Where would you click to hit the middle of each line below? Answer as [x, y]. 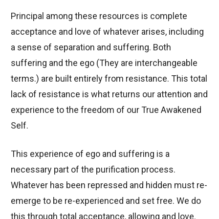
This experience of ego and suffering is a [90, 153]
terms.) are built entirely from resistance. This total [109, 78]
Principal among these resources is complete [99, 16]
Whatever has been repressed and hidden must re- [109, 185]
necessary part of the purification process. [93, 169]
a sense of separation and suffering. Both [91, 47]
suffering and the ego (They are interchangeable [104, 63]
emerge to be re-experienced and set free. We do [106, 200]
